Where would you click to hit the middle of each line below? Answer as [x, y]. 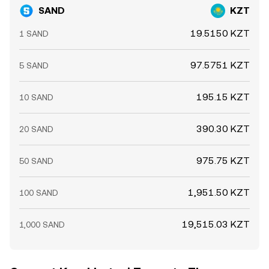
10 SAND [36, 97]
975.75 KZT [223, 161]
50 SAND [36, 161]
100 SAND [39, 193]
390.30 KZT [223, 129]
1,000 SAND [42, 225]
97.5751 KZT [220, 65]
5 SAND [34, 65]
